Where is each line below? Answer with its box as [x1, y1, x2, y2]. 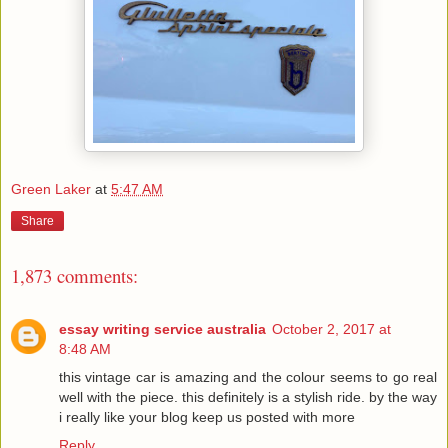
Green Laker [11, 181, 91, 198]
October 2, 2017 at [272, 320, 391, 337]
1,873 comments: [11, 263, 138, 289]
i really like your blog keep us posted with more [59, 408, 355, 425]
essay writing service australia [59, 320, 266, 337]
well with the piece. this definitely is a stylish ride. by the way [59, 388, 437, 405]
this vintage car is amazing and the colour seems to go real [59, 368, 437, 385]
